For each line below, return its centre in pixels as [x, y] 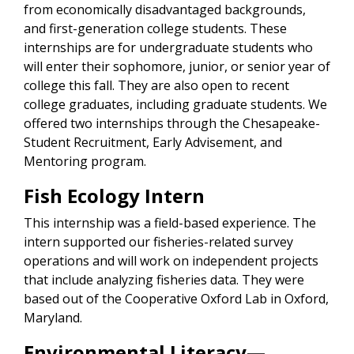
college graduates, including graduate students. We [175, 105]
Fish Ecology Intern [114, 196]
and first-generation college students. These [155, 29]
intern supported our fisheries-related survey [158, 242]
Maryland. [53, 318]
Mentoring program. [85, 162]
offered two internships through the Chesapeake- [172, 124]
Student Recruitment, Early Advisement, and [153, 143]
